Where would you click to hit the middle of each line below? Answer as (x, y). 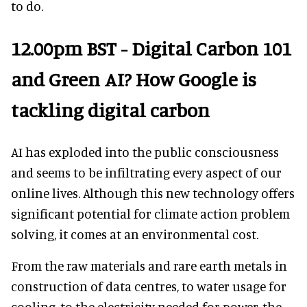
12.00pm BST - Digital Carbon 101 (151, 49)
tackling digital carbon (110, 110)
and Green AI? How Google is (134, 79)
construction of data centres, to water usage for (149, 286)
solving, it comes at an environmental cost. (135, 234)
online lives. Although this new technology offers (153, 193)
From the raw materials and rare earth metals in (149, 265)
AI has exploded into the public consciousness (145, 151)
